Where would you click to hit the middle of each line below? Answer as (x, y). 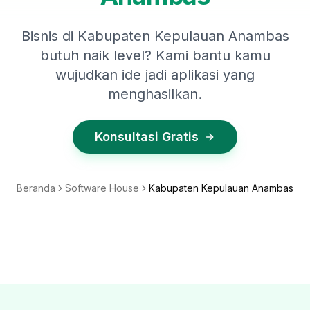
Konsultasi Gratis (147, 137)
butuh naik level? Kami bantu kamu (155, 55)
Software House (102, 188)
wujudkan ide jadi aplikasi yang (155, 75)
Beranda (36, 188)
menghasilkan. (155, 94)
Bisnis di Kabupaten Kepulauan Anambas (155, 36)
